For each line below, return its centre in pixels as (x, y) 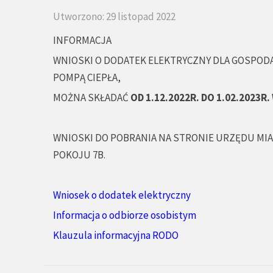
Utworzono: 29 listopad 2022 (114, 16)
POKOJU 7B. (79, 155)
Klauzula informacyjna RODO (116, 235)
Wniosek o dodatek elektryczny (122, 195)
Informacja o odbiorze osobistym (125, 215)
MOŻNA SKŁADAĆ (91, 97)
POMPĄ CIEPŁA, (87, 77)
